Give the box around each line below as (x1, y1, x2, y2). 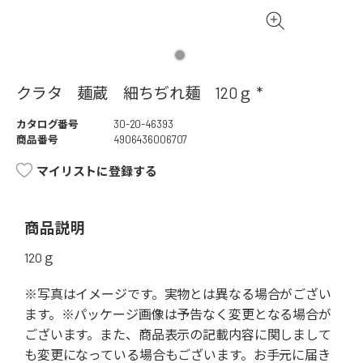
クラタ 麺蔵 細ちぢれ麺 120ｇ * (16, 83, 263, 103)
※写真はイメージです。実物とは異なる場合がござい (24, 286, 331, 302)
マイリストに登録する (36, 164, 157, 179)
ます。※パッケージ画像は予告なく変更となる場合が (24, 306, 331, 322)
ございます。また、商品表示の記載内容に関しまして (24, 327, 331, 343)
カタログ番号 (16, 117, 79, 131)
